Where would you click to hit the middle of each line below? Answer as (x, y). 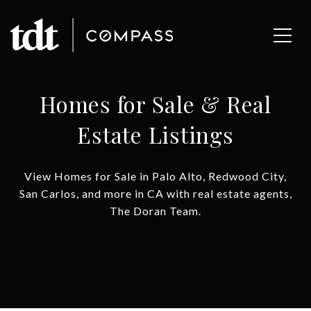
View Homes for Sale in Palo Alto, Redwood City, (155, 176)
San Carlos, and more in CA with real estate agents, (155, 193)
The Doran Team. (155, 210)
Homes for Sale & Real (155, 104)
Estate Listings (155, 134)
